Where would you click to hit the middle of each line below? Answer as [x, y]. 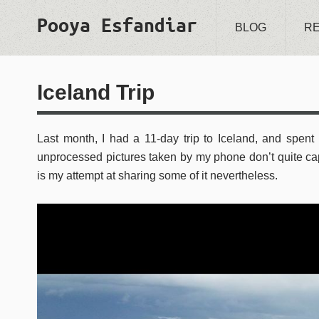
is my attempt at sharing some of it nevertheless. [157, 176]
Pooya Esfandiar [117, 25]
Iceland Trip [96, 92]
